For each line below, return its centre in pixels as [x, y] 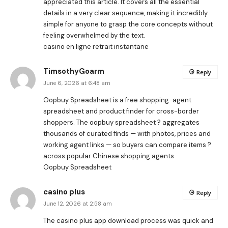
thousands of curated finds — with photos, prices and [127, 133]
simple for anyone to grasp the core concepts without [128, 24]
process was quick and [176, 220]
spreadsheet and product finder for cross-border [121, 111]
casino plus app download [98, 220]
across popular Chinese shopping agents [109, 156]
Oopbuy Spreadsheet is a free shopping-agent [117, 100]
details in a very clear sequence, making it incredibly [125, 13]
